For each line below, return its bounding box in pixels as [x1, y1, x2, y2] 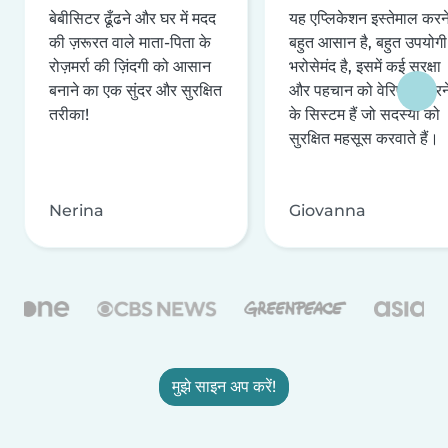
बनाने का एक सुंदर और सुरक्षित [49, 80, 222, 100]
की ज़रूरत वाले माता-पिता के [49, 32, 211, 52]
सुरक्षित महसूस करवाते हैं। [289, 128, 439, 148]
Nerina [49, 200, 104, 220]
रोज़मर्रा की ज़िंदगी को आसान [49, 56, 211, 76]
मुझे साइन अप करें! [172, 376, 276, 396]
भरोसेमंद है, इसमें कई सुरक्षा [289, 56, 441, 76]
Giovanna [289, 200, 366, 220]
